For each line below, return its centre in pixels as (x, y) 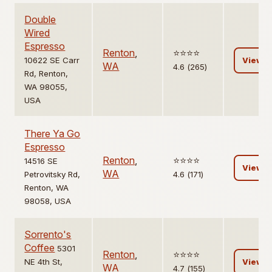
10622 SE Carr (52, 60)
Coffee (40, 248)
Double (40, 20)
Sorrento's (48, 235)
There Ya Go (53, 134)
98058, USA (48, 201)
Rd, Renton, (46, 74)
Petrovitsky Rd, (53, 175)
